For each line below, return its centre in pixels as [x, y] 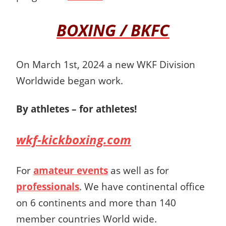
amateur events [71, 170]
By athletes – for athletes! [76, 108]
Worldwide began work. [70, 80]
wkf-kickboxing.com [74, 139]
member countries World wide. [87, 218]
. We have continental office [142, 186]
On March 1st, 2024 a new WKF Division [106, 64]
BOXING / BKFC [113, 30]
